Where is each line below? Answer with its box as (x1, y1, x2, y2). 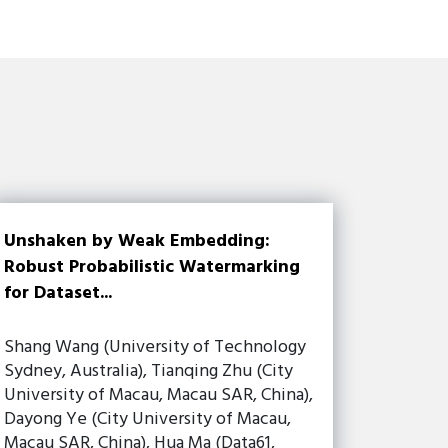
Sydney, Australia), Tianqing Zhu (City (4, 356, 294, 386)
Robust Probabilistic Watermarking (4, 252, 301, 282)
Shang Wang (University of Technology (4, 332, 307, 362)
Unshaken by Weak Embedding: (4, 226, 271, 256)
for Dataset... (4, 278, 113, 308)
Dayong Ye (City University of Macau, (4, 404, 292, 434)
